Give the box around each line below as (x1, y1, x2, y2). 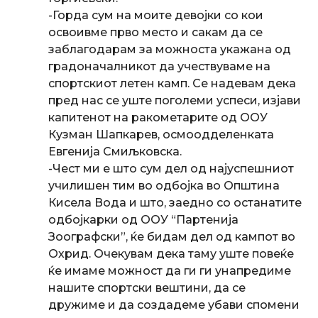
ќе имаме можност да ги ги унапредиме (48, 263, 291, 278)
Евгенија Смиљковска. (48, 144, 182, 158)
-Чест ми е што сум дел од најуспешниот (48, 161, 294, 175)
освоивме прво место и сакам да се (48, 25, 263, 39)
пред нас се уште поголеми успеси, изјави (48, 93, 301, 107)
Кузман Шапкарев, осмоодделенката (48, 127, 274, 141)
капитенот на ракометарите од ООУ (48, 110, 268, 124)
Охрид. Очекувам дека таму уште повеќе (48, 246, 294, 261)
